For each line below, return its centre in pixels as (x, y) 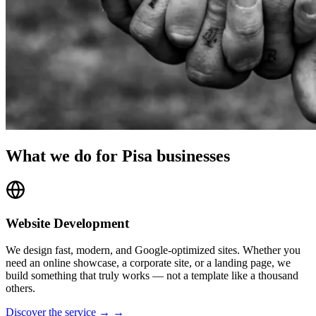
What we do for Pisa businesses (118, 156)
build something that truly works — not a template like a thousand (152, 276)
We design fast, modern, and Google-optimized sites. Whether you (153, 250)
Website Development (67, 223)
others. (20, 288)
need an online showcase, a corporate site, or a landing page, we (148, 263)
